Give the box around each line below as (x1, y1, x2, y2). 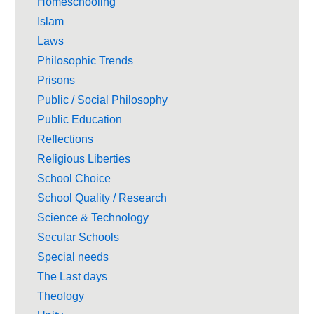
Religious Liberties (37, 152, 130, 165)
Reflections (37, 132, 93, 145)
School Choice (37, 172, 111, 184)
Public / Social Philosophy (37, 93, 168, 106)
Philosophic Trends (37, 54, 133, 67)
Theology (37, 289, 84, 302)
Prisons (37, 74, 75, 86)
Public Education (37, 113, 122, 125)
